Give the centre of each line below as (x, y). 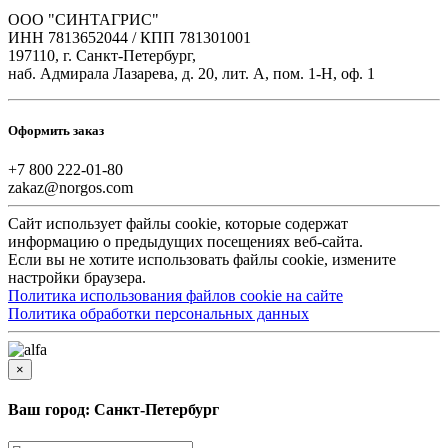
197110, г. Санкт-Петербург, (102, 55)
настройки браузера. (77, 278)
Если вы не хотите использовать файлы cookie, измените (202, 260)
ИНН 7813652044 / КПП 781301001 (129, 37)
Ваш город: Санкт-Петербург (113, 410)
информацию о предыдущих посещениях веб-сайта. (185, 242)
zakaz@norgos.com (70, 188)
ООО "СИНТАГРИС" (83, 19)
